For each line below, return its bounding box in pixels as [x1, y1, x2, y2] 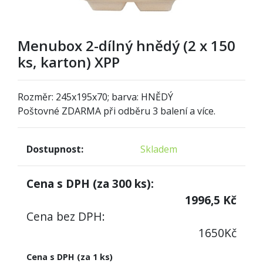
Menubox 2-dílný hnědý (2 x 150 [18, 35, 235, 55]
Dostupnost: [26, 142, 83, 156]
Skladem [140, 142, 177, 156]
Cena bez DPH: [26, 208, 105, 224]
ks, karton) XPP [18, 52, 120, 72]
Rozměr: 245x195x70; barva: [18, 90, 141, 103]
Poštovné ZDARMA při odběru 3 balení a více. [18, 104, 215, 117]
